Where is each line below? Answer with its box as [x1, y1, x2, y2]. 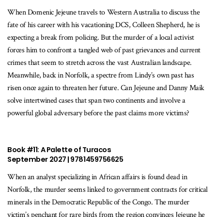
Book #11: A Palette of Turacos [7, 145, 111, 155]
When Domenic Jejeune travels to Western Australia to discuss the [7, 7, 200, 18]
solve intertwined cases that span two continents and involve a [7, 95, 186, 106]
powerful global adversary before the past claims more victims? [7, 108, 189, 119]
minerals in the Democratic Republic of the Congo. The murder [7, 197, 189, 208]
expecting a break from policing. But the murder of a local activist [7, 32, 194, 43]
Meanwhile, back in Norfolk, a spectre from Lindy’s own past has [7, 70, 194, 81]
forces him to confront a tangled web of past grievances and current [7, 45, 201, 56]
